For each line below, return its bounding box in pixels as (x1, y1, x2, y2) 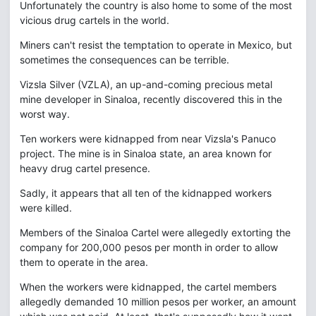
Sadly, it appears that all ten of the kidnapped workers (20, 187, 272, 199)
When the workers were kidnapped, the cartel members (20, 281, 276, 293)
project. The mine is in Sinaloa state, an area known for (20, 147, 272, 159)
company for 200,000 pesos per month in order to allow (20, 241, 278, 253)
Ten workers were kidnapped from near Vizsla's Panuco (20, 133, 276, 145)
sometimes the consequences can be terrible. (20, 54, 229, 66)
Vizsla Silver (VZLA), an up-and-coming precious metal (20, 78, 272, 90)
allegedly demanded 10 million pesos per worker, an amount (20, 296, 296, 308)
